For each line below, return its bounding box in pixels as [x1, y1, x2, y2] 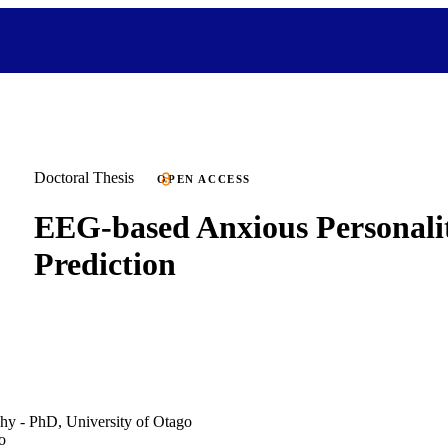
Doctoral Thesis [34, 169, 134, 186]
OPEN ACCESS [157, 173, 252, 185]
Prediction [34, 245, 176, 282]
